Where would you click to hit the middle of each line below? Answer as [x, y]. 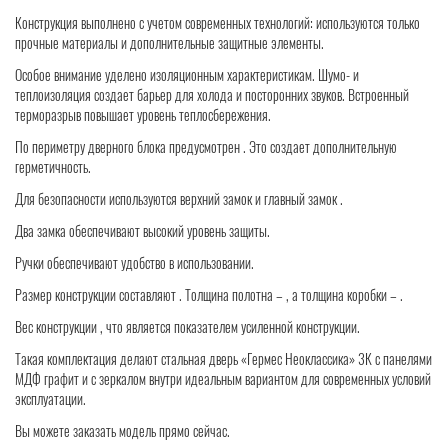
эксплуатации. [50, 399]
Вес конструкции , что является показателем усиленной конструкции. [187, 327]
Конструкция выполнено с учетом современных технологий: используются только [217, 23]
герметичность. [53, 167]
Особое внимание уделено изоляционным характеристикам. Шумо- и [187, 75]
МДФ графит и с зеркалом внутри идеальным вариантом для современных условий [223, 379]
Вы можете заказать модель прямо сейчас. [122, 431]
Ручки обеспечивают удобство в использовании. [134, 263]
